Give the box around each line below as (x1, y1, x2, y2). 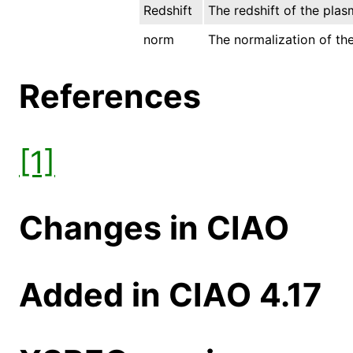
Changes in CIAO (19, 207, 289, 247)
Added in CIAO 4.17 (19, 274, 321, 314)
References (19, 76, 201, 116)
